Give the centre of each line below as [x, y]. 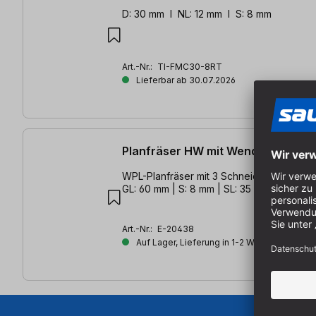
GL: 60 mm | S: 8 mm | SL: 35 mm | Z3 [206, 188]
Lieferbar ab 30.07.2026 [185, 80]
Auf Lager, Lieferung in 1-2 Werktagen [213, 242]
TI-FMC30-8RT [190, 67]
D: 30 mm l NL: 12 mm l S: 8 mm [197, 14]
